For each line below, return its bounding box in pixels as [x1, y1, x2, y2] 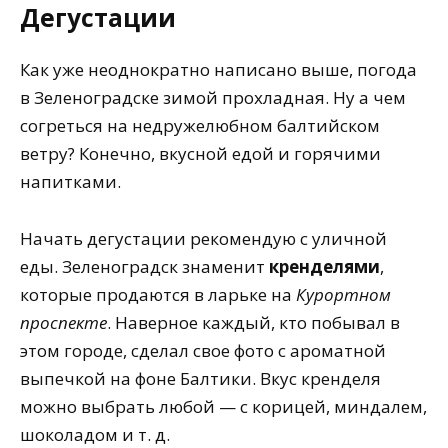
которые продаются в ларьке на [20, 283, 296, 307]
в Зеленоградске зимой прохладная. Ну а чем [20, 86, 406, 110]
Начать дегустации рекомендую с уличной [20, 227, 387, 251]
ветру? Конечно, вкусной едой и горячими [20, 142, 381, 166]
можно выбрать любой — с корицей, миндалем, [20, 395, 427, 419]
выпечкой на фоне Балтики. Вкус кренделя [20, 367, 381, 391]
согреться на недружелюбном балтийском [20, 114, 380, 138]
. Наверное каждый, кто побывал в [107, 311, 400, 335]
